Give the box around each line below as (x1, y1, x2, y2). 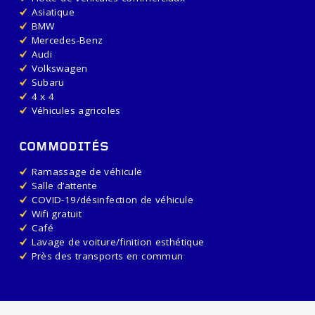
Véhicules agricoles (31, 103, 121, 117)
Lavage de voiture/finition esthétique (31, 235, 205, 248)
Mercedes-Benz (31, 33, 103, 46)
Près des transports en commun (31, 249, 184, 262)
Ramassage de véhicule (31, 165, 143, 178)
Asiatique (31, 5, 75, 18)
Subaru (31, 75, 65, 89)
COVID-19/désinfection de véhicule (31, 193, 193, 206)
